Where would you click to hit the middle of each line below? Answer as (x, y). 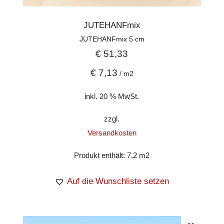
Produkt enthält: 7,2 (107, 155)
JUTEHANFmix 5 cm (112, 39)
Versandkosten (112, 132)
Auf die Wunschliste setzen (118, 181)
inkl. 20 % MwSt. (112, 96)
